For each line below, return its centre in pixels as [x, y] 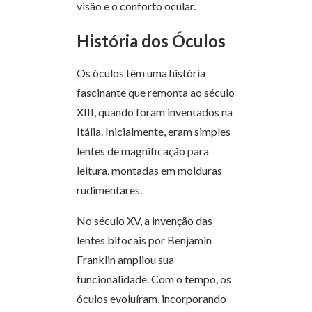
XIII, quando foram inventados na [155, 111]
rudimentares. [110, 189]
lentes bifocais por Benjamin [144, 240]
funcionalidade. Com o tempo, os [154, 279]
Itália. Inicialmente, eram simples [154, 131]
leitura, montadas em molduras [149, 170]
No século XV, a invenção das [145, 220]
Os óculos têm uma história [141, 72]
